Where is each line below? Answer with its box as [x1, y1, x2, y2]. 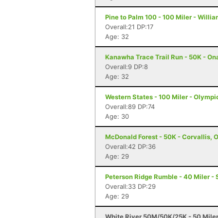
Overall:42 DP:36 [105, 143, 156, 150]
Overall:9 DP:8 [105, 63, 148, 71]
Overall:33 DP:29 [105, 182, 156, 190]
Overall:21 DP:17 [105, 23, 153, 31]
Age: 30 [105, 112, 129, 120]
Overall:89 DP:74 [105, 103, 155, 110]
